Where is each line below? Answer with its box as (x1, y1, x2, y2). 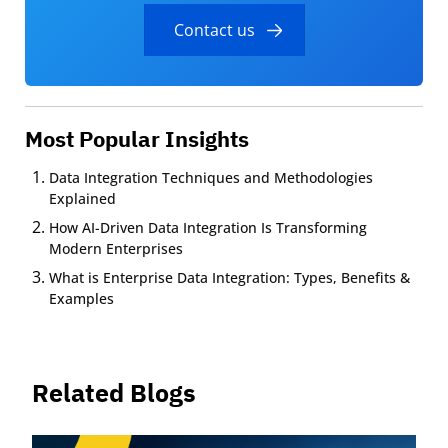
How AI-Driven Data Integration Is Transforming (49, 218, 367, 238)
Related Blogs (32, 376, 196, 410)
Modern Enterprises (49, 239, 187, 259)
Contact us (173, 19, 255, 42)
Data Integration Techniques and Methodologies (49, 168, 373, 188)
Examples (49, 289, 114, 309)
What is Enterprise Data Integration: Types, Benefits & (49, 268, 410, 288)
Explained (49, 189, 116, 209)
